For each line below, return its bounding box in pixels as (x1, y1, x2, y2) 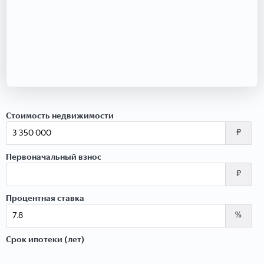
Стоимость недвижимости (6, 110, 114, 121)
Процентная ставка (6, 193, 84, 203)
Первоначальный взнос (6, 151, 101, 162)
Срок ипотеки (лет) (6, 234, 85, 245)
